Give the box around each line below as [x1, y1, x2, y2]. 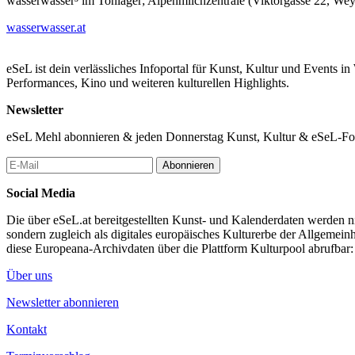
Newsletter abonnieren [6, 295, 119, 309]
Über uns [6, 268, 52, 282]
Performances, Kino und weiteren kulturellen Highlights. [6, 75, 289, 90]
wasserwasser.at [6, 20, 86, 34]
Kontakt [6, 322, 47, 336]
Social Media [6, 185, 75, 200]
